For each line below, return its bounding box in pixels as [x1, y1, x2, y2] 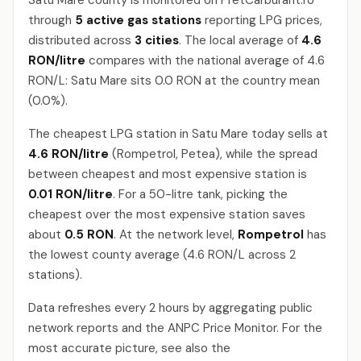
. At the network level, [114, 226, 238, 243]
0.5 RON [64, 226, 114, 243]
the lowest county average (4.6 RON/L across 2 [28, 247, 296, 263]
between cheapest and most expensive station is [28, 166, 307, 182]
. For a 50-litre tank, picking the [113, 186, 288, 202]
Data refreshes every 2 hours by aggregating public [28, 300, 313, 316]
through [28, 12, 75, 28]
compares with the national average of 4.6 [85, 52, 325, 68]
